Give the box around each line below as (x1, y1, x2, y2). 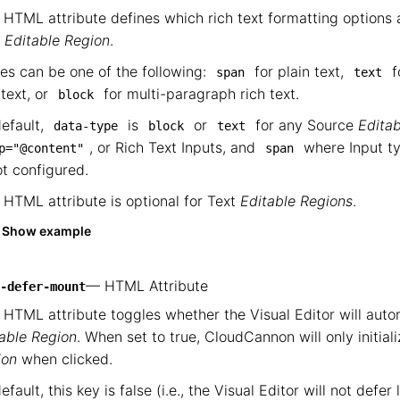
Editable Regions (240, 192, 353, 210)
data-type (54, 119, 118, 133)
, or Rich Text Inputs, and (89, 138, 260, 156)
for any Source (251, 116, 358, 134)
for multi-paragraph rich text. (99, 85, 299, 103)
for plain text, (250, 62, 348, 80)
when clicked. (17, 350, 112, 368)
